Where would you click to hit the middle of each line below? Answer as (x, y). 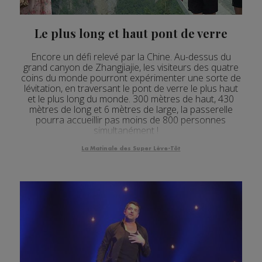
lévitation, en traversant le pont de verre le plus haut (131, 89)
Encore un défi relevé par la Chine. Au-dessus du (131, 57)
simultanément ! (131, 131)
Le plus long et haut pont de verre (131, 33)
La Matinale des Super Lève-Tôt (131, 149)
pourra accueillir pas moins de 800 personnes (131, 120)
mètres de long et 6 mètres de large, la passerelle (131, 110)
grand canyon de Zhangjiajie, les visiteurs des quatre (131, 68)
